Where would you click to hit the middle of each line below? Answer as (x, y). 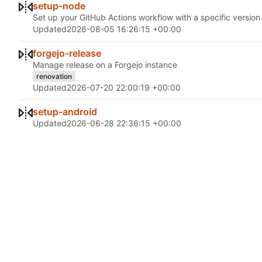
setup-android (65, 112)
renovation (54, 76)
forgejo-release (67, 54)
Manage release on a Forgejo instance (105, 65)
